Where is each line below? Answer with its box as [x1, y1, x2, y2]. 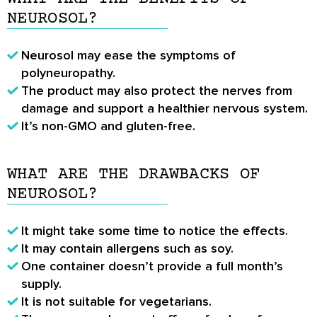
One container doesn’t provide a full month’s [21, 258, 283, 274]
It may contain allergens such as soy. [21, 240, 234, 256]
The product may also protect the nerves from [21, 82, 292, 98]
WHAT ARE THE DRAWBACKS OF [7, 164, 260, 184]
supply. [21, 275, 62, 292]
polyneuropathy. [21, 64, 115, 81]
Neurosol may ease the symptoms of [21, 47, 236, 63]
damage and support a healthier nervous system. [21, 100, 308, 116]
